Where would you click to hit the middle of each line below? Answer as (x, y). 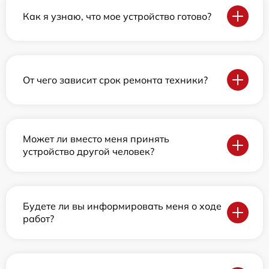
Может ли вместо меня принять (96, 139)
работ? (38, 219)
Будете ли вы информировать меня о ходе (122, 206)
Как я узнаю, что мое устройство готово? (117, 16)
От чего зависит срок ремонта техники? (115, 80)
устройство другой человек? (89, 152)
